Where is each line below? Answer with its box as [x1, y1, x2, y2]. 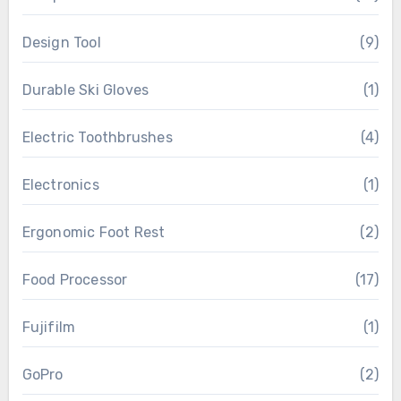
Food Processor [21, 270, 128, 288]
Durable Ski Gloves [21, 81, 149, 98]
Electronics [21, 175, 99, 193]
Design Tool [21, 33, 101, 51]
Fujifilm [21, 318, 76, 336]
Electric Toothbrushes [21, 128, 173, 146]
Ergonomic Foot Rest [21, 223, 166, 241]
